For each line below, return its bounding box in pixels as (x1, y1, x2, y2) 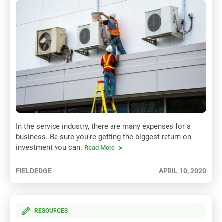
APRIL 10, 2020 (159, 166, 206, 175)
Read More (84, 143, 115, 151)
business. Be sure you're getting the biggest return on (16, 132, 191, 141)
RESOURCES (34, 207, 68, 215)
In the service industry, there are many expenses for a (16, 121, 191, 131)
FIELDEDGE (16, 166, 52, 175)
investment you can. (16, 142, 84, 152)
